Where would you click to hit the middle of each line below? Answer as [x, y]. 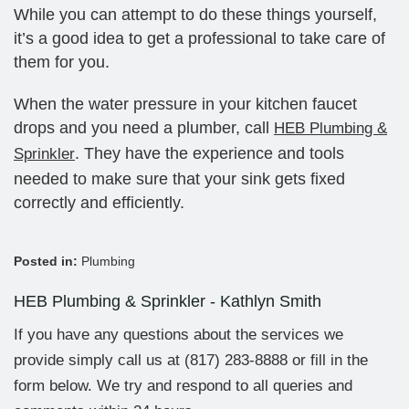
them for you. [62, 62]
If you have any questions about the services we [178, 334]
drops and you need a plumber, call [144, 127]
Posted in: [47, 261]
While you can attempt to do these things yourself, [195, 14]
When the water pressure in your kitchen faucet [185, 104]
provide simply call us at [99, 360]
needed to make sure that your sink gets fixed [179, 178]
